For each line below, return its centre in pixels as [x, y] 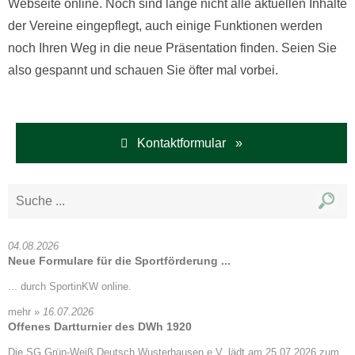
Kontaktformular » [185, 143]
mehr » [24, 311]
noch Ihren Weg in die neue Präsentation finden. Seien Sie [172, 48]
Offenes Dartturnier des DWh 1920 [100, 326]
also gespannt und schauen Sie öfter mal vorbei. [143, 71]
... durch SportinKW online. [70, 286]
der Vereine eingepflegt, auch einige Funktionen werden [165, 26]
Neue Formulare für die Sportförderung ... [119, 260]
